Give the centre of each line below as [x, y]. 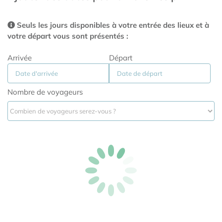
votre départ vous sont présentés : [68, 36]
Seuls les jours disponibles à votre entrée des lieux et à [112, 25]
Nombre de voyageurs [45, 92]
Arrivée [20, 58]
